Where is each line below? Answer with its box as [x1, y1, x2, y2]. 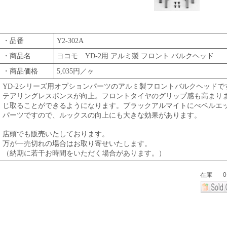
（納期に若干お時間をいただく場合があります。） [3, 149, 166, 157]
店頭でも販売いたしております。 [3, 130, 109, 138]
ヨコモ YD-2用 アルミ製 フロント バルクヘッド [57, 52, 214, 60]
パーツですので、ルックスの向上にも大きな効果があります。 [3, 111, 201, 119]
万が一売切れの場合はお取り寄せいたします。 [3, 140, 152, 147]
